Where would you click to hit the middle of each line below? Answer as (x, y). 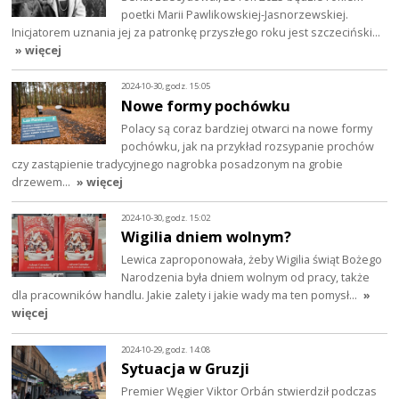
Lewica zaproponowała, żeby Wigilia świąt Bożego (252, 260)
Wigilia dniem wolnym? (207, 237)
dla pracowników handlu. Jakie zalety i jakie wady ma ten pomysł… (186, 295)
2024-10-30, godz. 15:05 (166, 86)
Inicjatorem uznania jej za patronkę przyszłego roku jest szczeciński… (196, 32)
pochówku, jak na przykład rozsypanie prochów (248, 146)
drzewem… (43, 181)
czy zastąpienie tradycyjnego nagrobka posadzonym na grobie (178, 163)
